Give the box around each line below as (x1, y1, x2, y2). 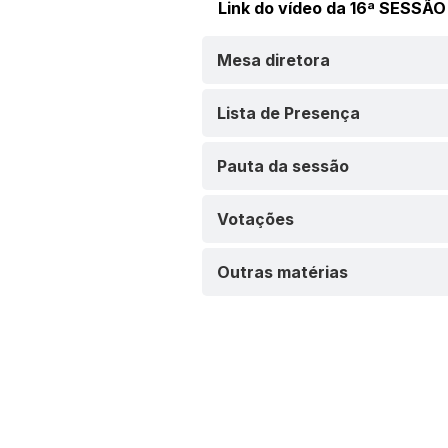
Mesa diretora (216, 50, 330, 70)
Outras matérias (216, 262, 348, 282)
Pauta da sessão (216, 156, 349, 176)
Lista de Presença (216, 103, 360, 123)
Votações (216, 209, 294, 229)
